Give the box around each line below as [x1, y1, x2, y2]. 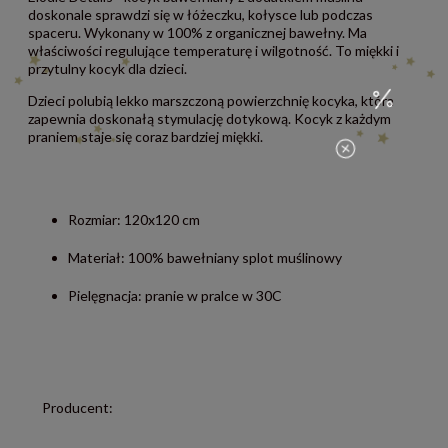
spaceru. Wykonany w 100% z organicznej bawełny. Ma [28, 24, 367, 42]
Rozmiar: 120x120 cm [68, 211, 200, 229]
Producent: [42, 399, 113, 417]
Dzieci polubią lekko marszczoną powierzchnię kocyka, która [28, 92, 394, 110]
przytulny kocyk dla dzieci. [28, 60, 187, 78]
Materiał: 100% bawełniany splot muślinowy [68, 249, 342, 267]
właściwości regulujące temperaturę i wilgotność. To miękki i [28, 42, 399, 60]
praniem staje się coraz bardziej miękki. [28, 128, 263, 146]
